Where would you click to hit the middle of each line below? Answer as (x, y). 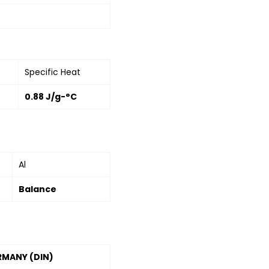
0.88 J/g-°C (51, 96)
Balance (38, 189)
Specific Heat (53, 72)
